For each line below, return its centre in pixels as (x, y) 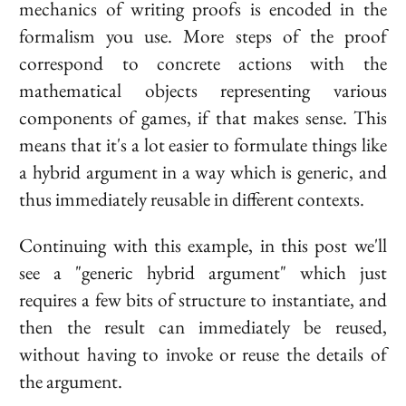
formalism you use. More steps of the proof (203, 35)
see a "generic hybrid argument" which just (203, 273)
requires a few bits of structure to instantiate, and (203, 300)
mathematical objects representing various (203, 90)
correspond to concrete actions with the (203, 63)
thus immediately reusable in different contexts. (192, 198)
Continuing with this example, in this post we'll (203, 246)
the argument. (71, 382)
